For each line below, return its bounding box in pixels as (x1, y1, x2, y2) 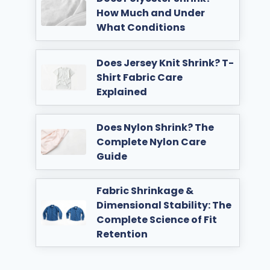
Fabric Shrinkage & (96, 184, 194, 198)
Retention (96, 227, 148, 241)
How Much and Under (96, 5, 206, 20)
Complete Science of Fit (96, 213, 218, 227)
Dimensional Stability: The (96, 198, 232, 212)
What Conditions (96, 20, 186, 34)
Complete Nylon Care (96, 134, 207, 149)
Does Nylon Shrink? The (96, 120, 215, 134)
